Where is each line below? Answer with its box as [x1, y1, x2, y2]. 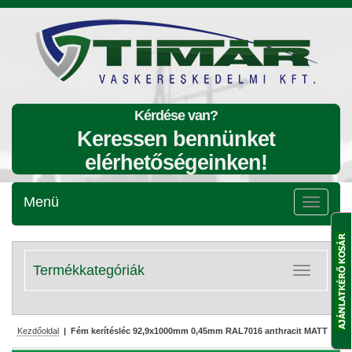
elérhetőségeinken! [85, 151, 267, 174]
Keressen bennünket [77, 127, 275, 151]
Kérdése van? [134, 108, 218, 123]
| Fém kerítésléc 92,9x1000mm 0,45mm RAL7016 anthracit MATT [59, 326, 328, 335]
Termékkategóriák [33, 262, 145, 278]
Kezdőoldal [17, 326, 59, 335]
